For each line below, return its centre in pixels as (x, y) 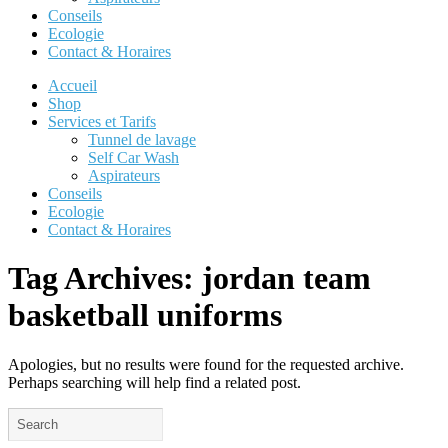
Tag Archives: (105, 278)
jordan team (286, 278)
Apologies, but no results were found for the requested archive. (206, 364)
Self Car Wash (133, 157)
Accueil (72, 85)
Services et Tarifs (102, 121)
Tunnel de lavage (142, 139)
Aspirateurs (124, 175)
